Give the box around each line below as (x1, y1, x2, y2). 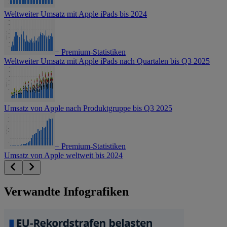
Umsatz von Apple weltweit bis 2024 (4, 151, 123, 160)
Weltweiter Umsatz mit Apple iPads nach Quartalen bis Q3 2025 (4, 57, 210, 66)
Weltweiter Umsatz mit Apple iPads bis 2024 (4, 10, 147, 19)
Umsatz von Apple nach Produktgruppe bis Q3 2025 (4, 104, 172, 113)
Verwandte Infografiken (4, 185, 129, 199)
